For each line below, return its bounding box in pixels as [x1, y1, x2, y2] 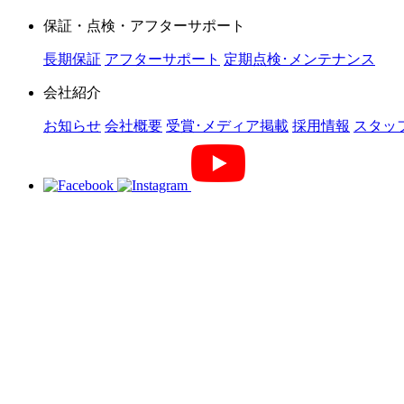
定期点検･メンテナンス [224, 51, 375, 67]
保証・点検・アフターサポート [43, 18, 245, 33]
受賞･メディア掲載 [166, 118, 289, 133]
